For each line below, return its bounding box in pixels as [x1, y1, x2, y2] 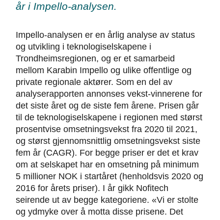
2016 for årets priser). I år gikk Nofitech [16, 183, 168, 193]
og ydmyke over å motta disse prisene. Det [16, 207, 183, 217]
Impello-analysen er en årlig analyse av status [16, 30, 195, 40]
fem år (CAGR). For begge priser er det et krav [16, 148, 198, 158]
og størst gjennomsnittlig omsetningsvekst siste [16, 136, 200, 146]
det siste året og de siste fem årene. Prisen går [16, 101, 199, 111]
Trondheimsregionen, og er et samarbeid [16, 54, 175, 64]
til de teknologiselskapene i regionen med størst [16, 112, 202, 123]
